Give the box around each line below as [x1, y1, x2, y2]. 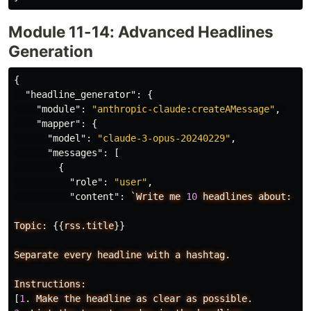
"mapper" [36, 118, 81, 130]
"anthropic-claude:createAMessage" [92, 103, 275, 115]
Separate [14, 249, 58, 261]
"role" [69, 176, 103, 188]
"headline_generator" [25, 89, 136, 101]
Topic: [14, 220, 47, 232]
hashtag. [186, 249, 230, 261]
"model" [47, 133, 86, 144]
